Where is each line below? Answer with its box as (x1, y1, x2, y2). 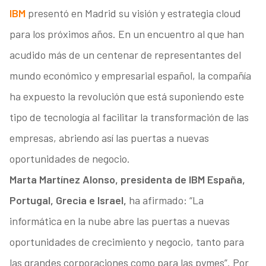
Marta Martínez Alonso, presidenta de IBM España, (9, 173, 245, 186)
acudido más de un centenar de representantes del (9, 48, 241, 62)
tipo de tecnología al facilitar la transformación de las (9, 110, 249, 124)
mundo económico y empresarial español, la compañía (9, 69, 251, 83)
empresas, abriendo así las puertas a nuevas (9, 131, 209, 145)
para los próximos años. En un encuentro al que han (9, 27, 244, 41)
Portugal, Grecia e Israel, (9, 194, 126, 207)
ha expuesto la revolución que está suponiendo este (9, 90, 244, 103)
